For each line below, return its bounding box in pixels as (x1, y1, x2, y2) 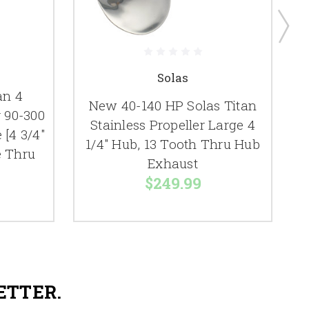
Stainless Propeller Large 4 (90, 116, 255, 134)
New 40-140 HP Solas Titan (88, 97, 257, 114)
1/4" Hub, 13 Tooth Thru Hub (86, 135, 260, 153)
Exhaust (148, 154, 198, 172)
